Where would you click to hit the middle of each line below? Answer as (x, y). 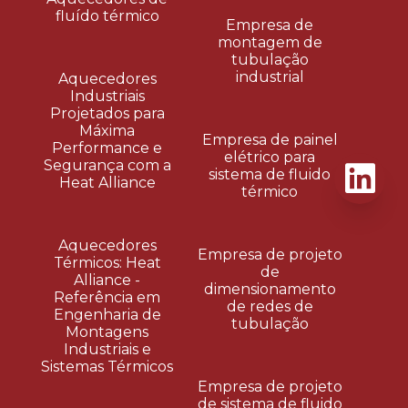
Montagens (107, 331)
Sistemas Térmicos (107, 366)
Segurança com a (107, 165)
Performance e (107, 148)
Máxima (107, 130)
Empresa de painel (270, 140)
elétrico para (270, 157)
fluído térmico (107, 15)
